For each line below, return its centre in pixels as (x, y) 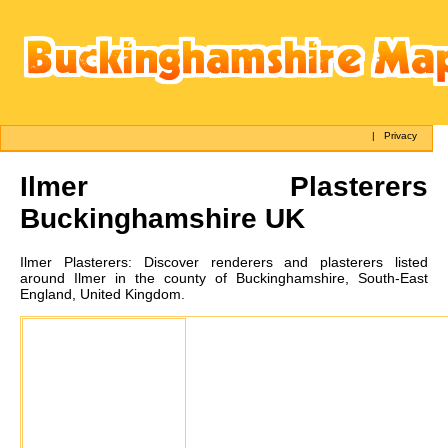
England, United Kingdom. (102, 293)
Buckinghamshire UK (162, 218)
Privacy (401, 135)
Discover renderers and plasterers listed (286, 261)
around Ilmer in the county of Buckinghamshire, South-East (224, 277)
